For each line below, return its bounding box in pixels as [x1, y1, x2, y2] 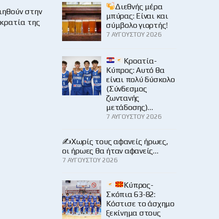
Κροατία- [124, 56, 157, 66]
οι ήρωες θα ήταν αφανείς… [62, 146, 158, 155]
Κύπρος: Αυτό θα [106, 65, 165, 75]
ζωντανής [106, 93, 140, 103]
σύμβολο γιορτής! [106, 20, 168, 30]
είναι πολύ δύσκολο [106, 74, 175, 84]
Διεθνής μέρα [115, 1, 163, 11]
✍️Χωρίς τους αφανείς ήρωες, [62, 136, 168, 146]
